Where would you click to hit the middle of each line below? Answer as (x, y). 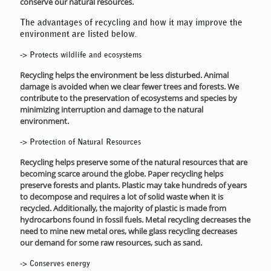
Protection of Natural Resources (85, 141)
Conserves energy (60, 263)
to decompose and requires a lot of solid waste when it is (122, 196)
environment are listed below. (78, 34)
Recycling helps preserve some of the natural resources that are (134, 162)
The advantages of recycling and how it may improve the (131, 22)
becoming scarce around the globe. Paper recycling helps (122, 173)
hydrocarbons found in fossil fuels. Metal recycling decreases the (135, 219)
